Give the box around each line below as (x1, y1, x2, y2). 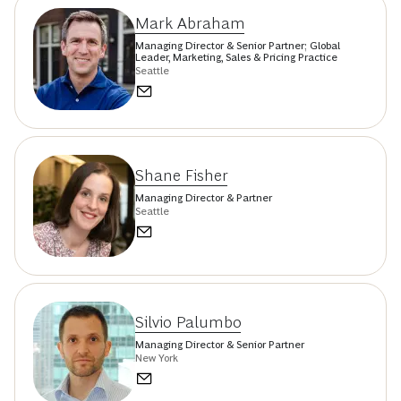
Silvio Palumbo (135, 313, 242, 332)
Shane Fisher (135, 166, 228, 185)
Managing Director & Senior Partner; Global (135, 38, 340, 52)
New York (135, 352, 178, 365)
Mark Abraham (135, 13, 245, 32)
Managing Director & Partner (135, 192, 272, 205)
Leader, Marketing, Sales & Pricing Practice (135, 50, 337, 64)
